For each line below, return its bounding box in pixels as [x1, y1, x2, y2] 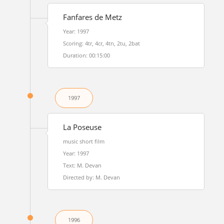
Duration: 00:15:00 [62, 51, 110, 59]
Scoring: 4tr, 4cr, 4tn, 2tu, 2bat [62, 39, 140, 47]
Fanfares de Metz [62, 12, 122, 22]
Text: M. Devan [62, 161, 101, 169]
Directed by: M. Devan [62, 173, 120, 181]
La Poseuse [62, 122, 101, 132]
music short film [62, 137, 104, 145]
